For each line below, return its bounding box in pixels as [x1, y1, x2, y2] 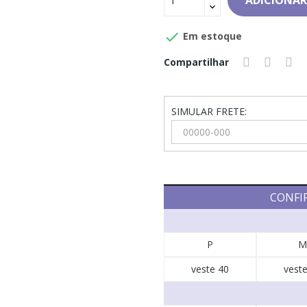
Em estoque [180, 29, 242, 42]
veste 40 [191, 262, 229, 275]
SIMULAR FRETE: [171, 105, 247, 118]
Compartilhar [164, 56, 229, 69]
